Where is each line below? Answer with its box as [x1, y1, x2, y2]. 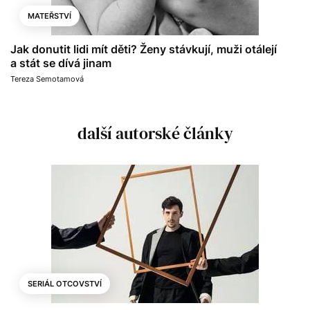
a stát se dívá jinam [10, 55, 111, 70]
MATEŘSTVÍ [28, 10, 71, 21]
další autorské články [77, 121, 233, 145]
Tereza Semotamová [10, 73, 84, 84]
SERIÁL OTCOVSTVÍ [28, 278, 102, 289]
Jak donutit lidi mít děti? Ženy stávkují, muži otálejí [10, 42, 277, 56]
